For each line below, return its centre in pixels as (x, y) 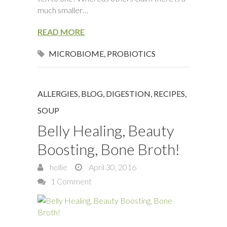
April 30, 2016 (112, 167)
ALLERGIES (58, 93)
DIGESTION (128, 93)
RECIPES (169, 93)
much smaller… (63, 10)
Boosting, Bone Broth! (109, 149)
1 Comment (71, 181)
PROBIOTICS (131, 53)
